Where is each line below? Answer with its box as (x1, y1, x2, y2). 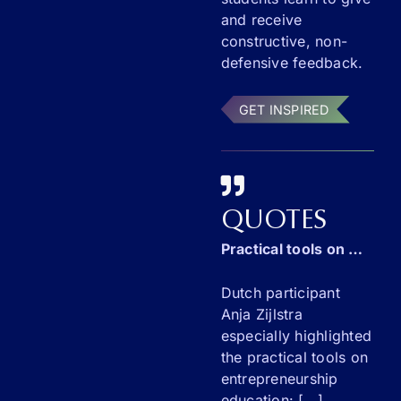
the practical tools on (220, 347, 368, 366)
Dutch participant (220, 283, 340, 302)
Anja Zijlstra (220, 304, 303, 323)
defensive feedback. (220, 53, 363, 72)
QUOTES (220, 208, 328, 235)
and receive (220, 10, 303, 29)
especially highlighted (220, 326, 371, 345)
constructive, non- (220, 31, 348, 50)
